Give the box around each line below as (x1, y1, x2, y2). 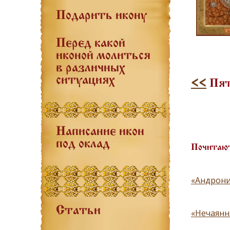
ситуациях (56, 74, 115, 87)
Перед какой (56, 37, 125, 50)
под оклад (56, 138, 110, 150)
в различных (56, 62, 125, 74)
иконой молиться (56, 50, 150, 62)
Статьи (56, 205, 101, 217)
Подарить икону (56, 10, 147, 22)
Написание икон (56, 126, 144, 138)
